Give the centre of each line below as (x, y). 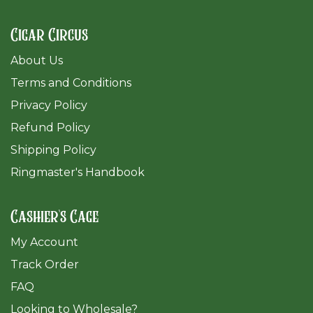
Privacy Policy (49, 105)
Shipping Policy (53, 150)
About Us (37, 61)
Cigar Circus (49, 36)
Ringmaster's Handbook (78, 173)
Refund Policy (50, 128)
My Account (44, 242)
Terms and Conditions (71, 83)
